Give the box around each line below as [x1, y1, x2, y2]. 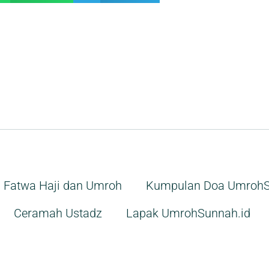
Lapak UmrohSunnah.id [125, 206, 250, 221]
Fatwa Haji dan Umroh [3, 178, 122, 193]
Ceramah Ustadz [13, 206, 102, 221]
